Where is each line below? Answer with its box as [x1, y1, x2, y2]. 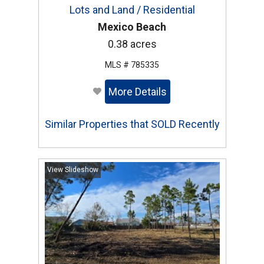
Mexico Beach [98, 21, 166, 34]
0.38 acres [107, 38, 157, 51]
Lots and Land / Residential [69, 4, 195, 16]
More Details [108, 85, 167, 98]
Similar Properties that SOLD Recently [44, 118, 220, 131]
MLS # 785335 [105, 60, 159, 70]
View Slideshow [47, 166, 98, 174]
